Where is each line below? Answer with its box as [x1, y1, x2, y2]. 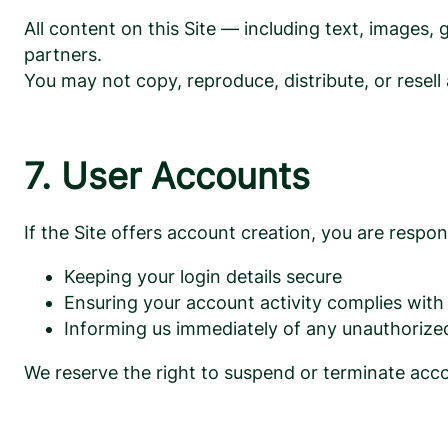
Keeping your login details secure [64, 266, 342, 288]
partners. [24, 44, 102, 66]
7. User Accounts [24, 154, 310, 198]
